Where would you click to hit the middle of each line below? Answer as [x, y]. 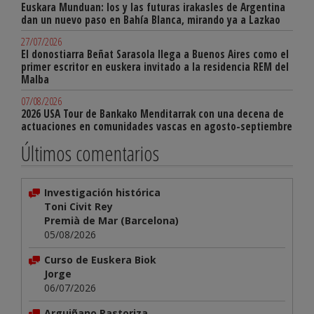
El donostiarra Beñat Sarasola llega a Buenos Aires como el [155, 55]
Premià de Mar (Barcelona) [111, 221]
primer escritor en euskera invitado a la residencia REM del [155, 67]
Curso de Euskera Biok [100, 260]
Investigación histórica [102, 193]
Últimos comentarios [90, 153]
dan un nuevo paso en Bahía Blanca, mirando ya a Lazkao [151, 20]
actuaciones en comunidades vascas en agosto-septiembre [157, 127]
